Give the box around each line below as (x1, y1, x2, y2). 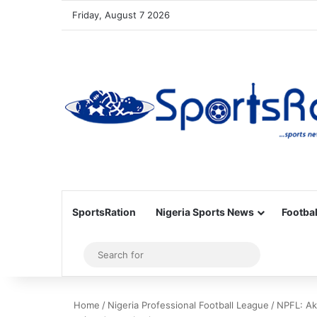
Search (251, 248, 289, 261)
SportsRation (72, 206, 136, 218)
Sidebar (79, 248, 120, 262)
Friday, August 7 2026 (72, 9, 170, 21)
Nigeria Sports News (156, 206, 254, 218)
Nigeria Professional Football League (108, 299, 269, 311)
